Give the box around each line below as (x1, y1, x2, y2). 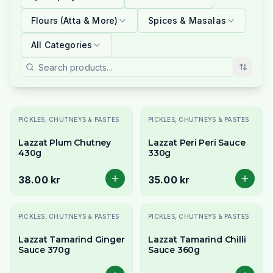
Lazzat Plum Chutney (18, 137, 111, 149)
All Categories (30, 40, 93, 51)
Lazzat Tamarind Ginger (18, 234, 125, 246)
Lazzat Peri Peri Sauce (148, 137, 246, 149)
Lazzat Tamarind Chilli (148, 234, 246, 246)
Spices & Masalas (148, 15, 226, 26)
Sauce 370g (18, 244, 70, 256)
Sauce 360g (148, 244, 200, 256)
